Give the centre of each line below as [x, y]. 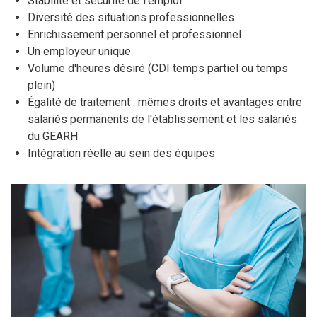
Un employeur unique [79, 51]
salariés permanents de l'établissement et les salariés [162, 119]
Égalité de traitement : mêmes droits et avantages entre [165, 102]
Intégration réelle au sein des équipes [121, 153]
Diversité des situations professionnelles [131, 17]
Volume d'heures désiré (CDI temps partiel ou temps [158, 68]
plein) [41, 85]
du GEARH [53, 136]
